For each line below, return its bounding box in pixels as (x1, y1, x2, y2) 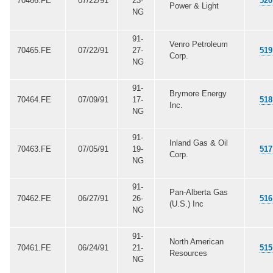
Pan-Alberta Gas (169, 187, 228, 197)
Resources (169, 248, 207, 258)
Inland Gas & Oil (169, 138, 228, 147)
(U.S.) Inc (169, 199, 204, 208)
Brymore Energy (169, 88, 227, 98)
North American (169, 236, 224, 246)
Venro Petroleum (169, 39, 228, 49)
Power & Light (169, 1, 219, 11)
